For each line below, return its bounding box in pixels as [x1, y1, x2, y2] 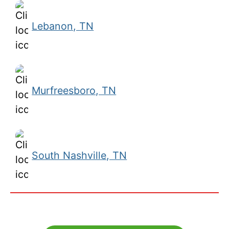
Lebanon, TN [32, 19, 94, 32]
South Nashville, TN [32, 149, 127, 162]
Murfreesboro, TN [32, 84, 117, 97]
